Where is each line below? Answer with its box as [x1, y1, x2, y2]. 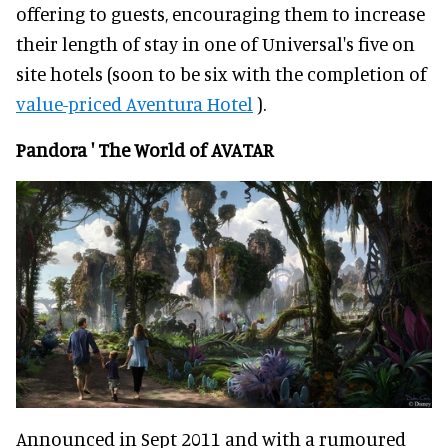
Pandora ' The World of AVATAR [16, 137, 273, 161]
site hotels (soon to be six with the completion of [16, 61, 427, 85]
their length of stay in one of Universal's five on [16, 31, 415, 55]
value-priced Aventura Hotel [16, 91, 253, 115]
